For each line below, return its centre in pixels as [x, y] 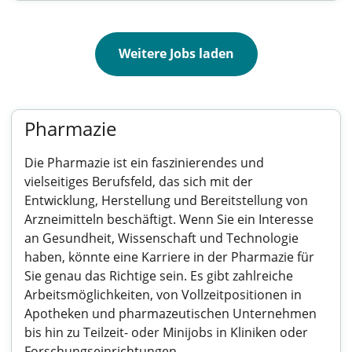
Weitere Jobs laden [176, 53]
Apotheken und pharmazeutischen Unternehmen [170, 313]
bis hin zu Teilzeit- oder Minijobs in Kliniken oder [166, 332]
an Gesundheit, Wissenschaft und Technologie [161, 238]
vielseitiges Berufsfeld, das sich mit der [139, 181]
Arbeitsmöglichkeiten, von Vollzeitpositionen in [163, 295]
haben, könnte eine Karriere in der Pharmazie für [169, 257]
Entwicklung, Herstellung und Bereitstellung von [166, 200]
